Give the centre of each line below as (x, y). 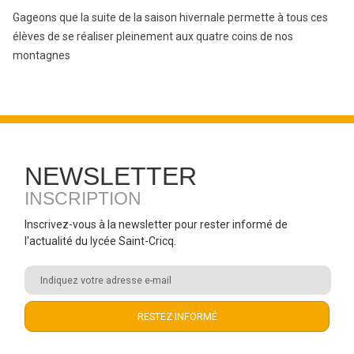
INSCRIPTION (83, 198)
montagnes (41, 55)
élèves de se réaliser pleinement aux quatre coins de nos (153, 36)
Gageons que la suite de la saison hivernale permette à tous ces (170, 17)
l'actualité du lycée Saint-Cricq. (100, 241)
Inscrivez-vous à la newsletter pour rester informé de (156, 224)
